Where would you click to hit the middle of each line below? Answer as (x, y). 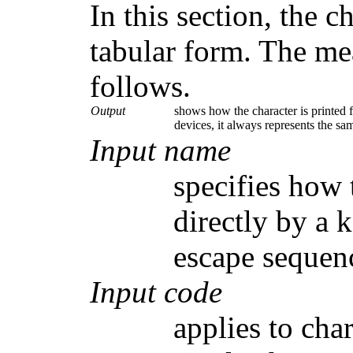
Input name (161, 150)
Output (108, 111)
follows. (141, 87)
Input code (156, 292)
